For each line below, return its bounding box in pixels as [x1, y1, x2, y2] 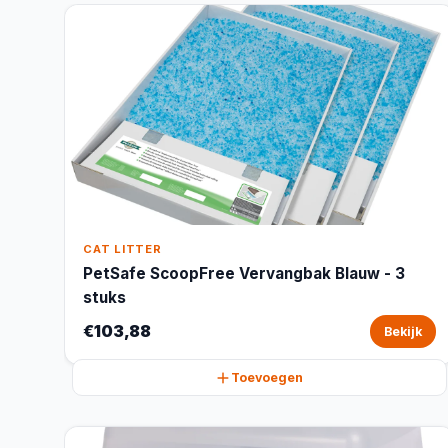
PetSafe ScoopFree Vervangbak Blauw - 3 [83, 264, 405, 283]
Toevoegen [231, 370, 304, 385]
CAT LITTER [83, 242, 162, 256]
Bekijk [383, 324, 422, 339]
